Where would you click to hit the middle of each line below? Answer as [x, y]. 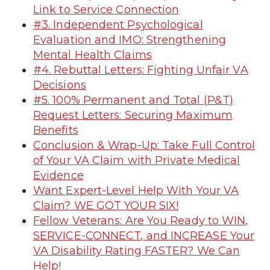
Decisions [60, 85]
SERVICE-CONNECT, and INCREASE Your [144, 235]
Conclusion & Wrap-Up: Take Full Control [144, 145]
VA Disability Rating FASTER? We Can [137, 250]
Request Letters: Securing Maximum [133, 115]
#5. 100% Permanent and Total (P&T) [133, 100]
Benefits [56, 130]
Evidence [58, 175]
